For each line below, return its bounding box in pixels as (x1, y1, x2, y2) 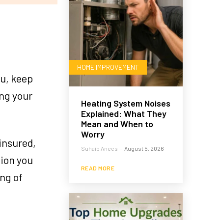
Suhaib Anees (81, 145, 118, 152)
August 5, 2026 (124, 145, 164, 152)
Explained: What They (81, 108, 166, 119)
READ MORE (81, 165, 115, 172)
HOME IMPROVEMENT (77, 63, 139, 72)
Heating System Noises (81, 98, 170, 109)
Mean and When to (81, 118, 153, 130)
